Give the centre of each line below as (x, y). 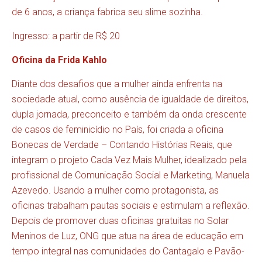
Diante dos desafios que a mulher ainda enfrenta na (117, 84)
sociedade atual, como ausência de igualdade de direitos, (130, 99)
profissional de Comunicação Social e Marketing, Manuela (131, 175)
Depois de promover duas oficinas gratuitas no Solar (120, 220)
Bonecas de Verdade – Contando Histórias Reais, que (122, 144)
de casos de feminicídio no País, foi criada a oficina (118, 129)
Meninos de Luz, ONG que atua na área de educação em (127, 236)
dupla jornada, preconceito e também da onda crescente (129, 114)
